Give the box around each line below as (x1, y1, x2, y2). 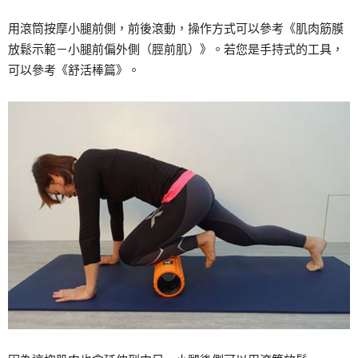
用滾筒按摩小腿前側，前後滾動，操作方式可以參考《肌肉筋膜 (8, 21, 344, 35)
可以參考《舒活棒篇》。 (8, 62, 140, 77)
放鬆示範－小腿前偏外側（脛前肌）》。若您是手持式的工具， (8, 42, 344, 56)
